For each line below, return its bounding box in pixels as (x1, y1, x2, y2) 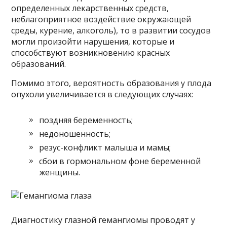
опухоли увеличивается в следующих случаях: (11, 88, 194, 100)
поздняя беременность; (39, 114, 133, 126)
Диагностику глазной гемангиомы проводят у (11, 214, 196, 225)
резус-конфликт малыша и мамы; (39, 141, 171, 153)
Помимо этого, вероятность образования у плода (11, 77, 212, 89)
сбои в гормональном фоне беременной (39, 155, 201, 167)
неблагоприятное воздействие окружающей (11, 13, 192, 25)
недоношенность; (39, 128, 111, 139)
